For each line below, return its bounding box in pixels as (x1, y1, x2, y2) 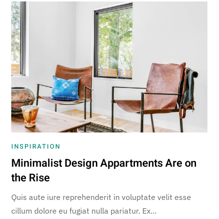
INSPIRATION (11, 141, 61, 151)
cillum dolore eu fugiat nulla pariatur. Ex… (11, 205, 157, 216)
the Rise (11, 170, 50, 186)
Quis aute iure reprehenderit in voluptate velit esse (11, 192, 192, 202)
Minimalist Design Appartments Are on (11, 155, 197, 171)
